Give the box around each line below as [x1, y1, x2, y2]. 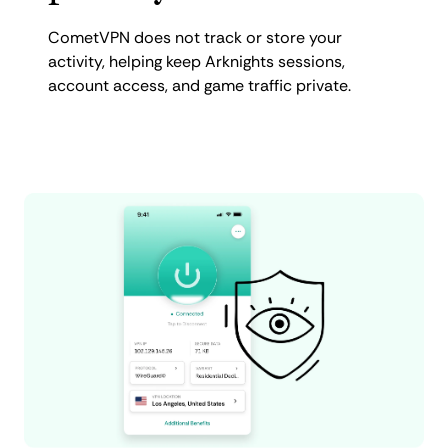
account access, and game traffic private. [48, 74, 351, 96]
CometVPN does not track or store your [48, 26, 342, 48]
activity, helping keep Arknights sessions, [48, 50, 345, 72]
